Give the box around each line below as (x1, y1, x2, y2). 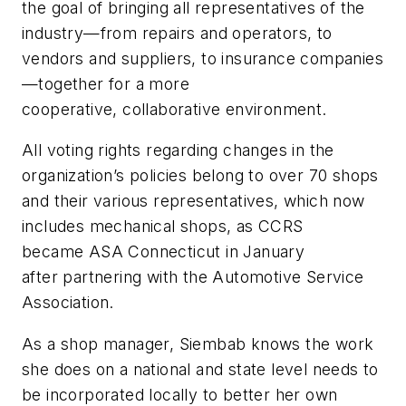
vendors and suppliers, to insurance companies (22, 48, 383, 68)
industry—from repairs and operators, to (22, 23, 333, 43)
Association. (22, 293, 114, 313)
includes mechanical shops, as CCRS (22, 217, 304, 237)
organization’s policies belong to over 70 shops (22, 166, 379, 186)
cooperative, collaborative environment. (22, 99, 327, 119)
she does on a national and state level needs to (22, 359, 379, 379)
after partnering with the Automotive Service (22, 267, 364, 287)
